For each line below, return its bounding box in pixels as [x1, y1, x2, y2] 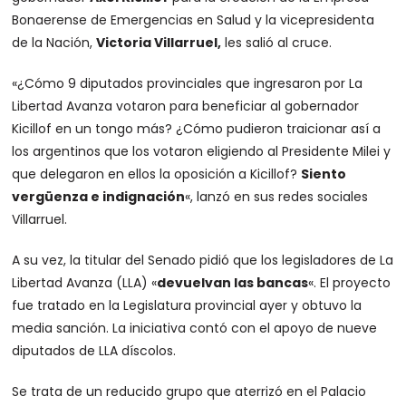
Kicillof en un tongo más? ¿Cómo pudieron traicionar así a [12, 120, 382, 139]
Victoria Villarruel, [96, 34, 222, 53]
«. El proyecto [308, 274, 391, 293]
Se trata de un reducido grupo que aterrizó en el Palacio [12, 382, 367, 401]
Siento [301, 165, 347, 184]
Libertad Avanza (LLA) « [12, 274, 158, 293]
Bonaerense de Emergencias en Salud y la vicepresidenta [12, 11, 375, 30]
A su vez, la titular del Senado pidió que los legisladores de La [12, 251, 394, 270]
